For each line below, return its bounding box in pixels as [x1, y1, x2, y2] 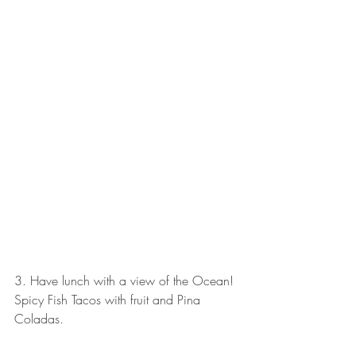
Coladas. [14, 309, 68, 327]
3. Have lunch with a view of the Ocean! [14, 271, 238, 289]
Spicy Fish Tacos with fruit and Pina [14, 290, 204, 308]
